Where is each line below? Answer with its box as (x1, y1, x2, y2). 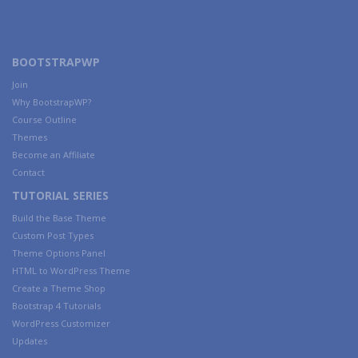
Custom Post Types (12, 229, 93, 241)
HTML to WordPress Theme (12, 265, 130, 276)
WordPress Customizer (12, 317, 110, 329)
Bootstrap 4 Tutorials (12, 300, 101, 312)
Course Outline (12, 113, 77, 125)
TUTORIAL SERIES (12, 188, 109, 203)
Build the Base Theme (12, 212, 106, 224)
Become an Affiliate (12, 149, 95, 161)
